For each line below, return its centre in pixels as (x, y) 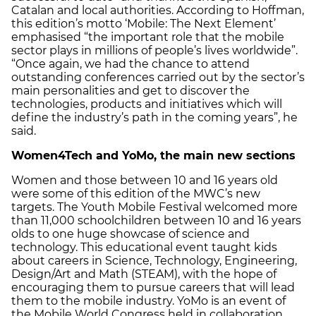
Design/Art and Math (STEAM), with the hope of (144, 274)
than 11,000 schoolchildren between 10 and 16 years (156, 221)
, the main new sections (225, 156)
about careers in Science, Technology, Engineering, (154, 261)
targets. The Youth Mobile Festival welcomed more (154, 207)
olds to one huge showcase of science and (130, 234)
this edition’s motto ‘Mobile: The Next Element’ (144, 24)
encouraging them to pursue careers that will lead (153, 288)
